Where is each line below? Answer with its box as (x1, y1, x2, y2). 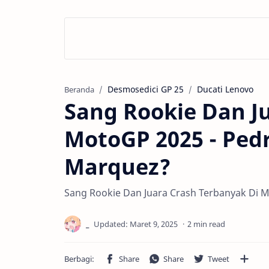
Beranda (64, 85, 94, 95)
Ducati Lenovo (197, 83, 253, 95)
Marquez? (64, 152, 171, 181)
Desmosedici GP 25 (107, 83, 184, 95)
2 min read (187, 219, 225, 229)
